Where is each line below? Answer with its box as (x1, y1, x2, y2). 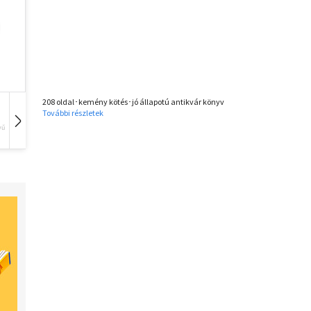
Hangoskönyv (12, 123, 54, 133)
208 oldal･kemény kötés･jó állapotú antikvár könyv (42, 96, 224, 108)
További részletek (42, 108, 103, 119)
